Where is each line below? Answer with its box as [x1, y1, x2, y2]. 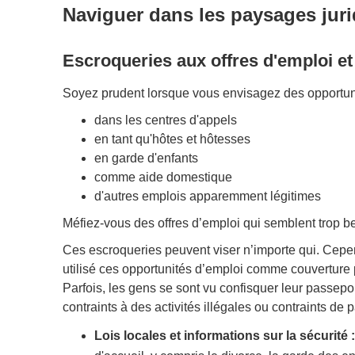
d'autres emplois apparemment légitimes [94, 189, 321, 203]
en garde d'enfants [94, 151, 198, 165]
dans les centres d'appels [94, 113, 237, 127]
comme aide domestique [94, 170, 232, 184]
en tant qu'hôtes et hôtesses [94, 132, 250, 146]
